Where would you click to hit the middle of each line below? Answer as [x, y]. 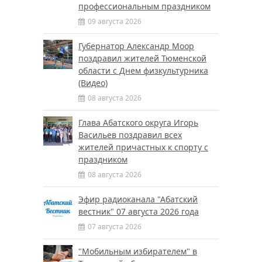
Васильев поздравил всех [130, 135]
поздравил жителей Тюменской [142, 58]
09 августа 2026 [115, 21]
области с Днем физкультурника [143, 70]
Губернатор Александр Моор [136, 46]
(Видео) [93, 82]
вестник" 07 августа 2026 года [139, 211]
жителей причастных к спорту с [143, 147]
